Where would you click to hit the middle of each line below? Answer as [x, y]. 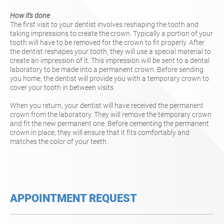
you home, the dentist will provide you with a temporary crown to [109, 78]
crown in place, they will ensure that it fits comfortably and [100, 132]
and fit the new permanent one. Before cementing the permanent [109, 123]
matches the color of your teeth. [59, 141]
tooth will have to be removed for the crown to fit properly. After [107, 42]
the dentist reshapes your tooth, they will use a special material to [110, 51]
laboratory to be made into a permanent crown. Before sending [107, 69]
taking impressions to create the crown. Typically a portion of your [111, 33]
